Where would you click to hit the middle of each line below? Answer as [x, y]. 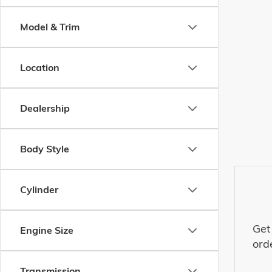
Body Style [45, 149]
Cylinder [39, 189]
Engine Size [47, 230]
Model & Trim [50, 27]
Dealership [45, 108]
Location [40, 67]
